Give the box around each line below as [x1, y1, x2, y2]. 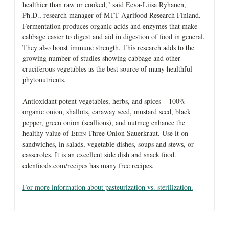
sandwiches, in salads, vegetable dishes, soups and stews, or [22, 139, 194, 149]
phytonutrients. [22, 74, 66, 84]
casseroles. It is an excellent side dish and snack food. [22, 149, 176, 159]
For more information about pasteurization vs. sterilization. [22, 181, 193, 192]
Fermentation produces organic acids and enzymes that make [22, 20, 197, 31]
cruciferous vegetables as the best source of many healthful [22, 63, 192, 74]
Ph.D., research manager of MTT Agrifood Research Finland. [22, 10, 201, 20]
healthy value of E [22, 128, 76, 138]
